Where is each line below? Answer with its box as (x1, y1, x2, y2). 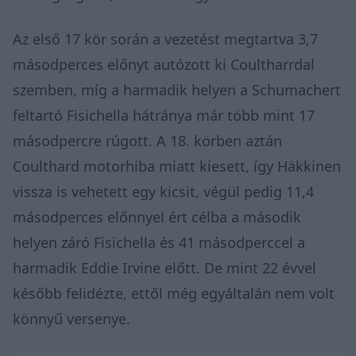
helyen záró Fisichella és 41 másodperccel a (13, 232, 305, 252)
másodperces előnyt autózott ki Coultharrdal (13, 54, 315, 74)
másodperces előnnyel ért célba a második (13, 207, 301, 226)
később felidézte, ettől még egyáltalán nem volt (13, 283, 335, 303)
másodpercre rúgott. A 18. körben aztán (13, 130, 282, 150)
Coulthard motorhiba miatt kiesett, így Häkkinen (13, 156, 341, 176)
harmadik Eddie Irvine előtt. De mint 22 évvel (13, 257, 316, 277)
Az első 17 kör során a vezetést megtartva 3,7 (13, 29, 318, 48)
